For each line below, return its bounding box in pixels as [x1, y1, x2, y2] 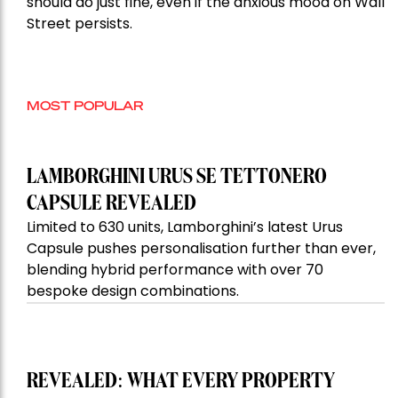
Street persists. [27, 13, 132, 35]
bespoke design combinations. [27, 281, 239, 302]
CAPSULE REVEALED [27, 193, 196, 215]
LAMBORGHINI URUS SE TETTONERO [27, 166, 327, 188]
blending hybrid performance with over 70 [27, 259, 323, 281]
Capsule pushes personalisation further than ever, [27, 238, 376, 259]
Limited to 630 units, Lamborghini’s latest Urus [27, 217, 343, 238]
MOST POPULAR [27, 97, 143, 114]
